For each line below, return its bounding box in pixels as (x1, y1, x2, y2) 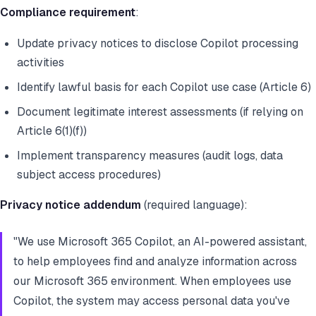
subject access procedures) (17, 167, 161, 183)
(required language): (141, 197, 248, 213)
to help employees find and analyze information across (13, 254, 297, 269)
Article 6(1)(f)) (17, 123, 87, 139)
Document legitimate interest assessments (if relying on (17, 104, 303, 120)
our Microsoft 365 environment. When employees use (13, 274, 291, 289)
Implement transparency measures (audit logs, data (17, 148, 283, 164)
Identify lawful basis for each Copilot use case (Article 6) (17, 80, 311, 95)
